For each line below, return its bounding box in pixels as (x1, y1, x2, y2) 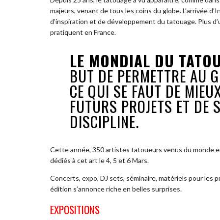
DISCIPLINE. (70, 110, 139, 133)
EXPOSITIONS (50, 201, 100, 217)
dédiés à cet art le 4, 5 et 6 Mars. (50, 156, 149, 165)
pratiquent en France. (50, 28, 116, 37)
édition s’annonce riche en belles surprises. (50, 185, 182, 193)
